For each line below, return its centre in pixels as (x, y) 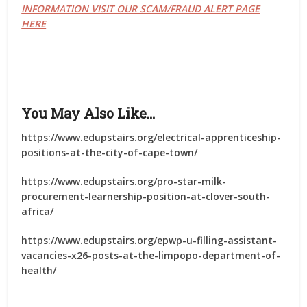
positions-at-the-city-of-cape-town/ (110, 152)
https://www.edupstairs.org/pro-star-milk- (124, 181)
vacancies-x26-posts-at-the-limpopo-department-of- (151, 255)
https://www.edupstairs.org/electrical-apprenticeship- (151, 137)
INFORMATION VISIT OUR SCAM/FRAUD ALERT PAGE (141, 9)
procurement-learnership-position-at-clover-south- (146, 196)
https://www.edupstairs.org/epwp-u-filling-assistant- (149, 240)
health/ (39, 270)
